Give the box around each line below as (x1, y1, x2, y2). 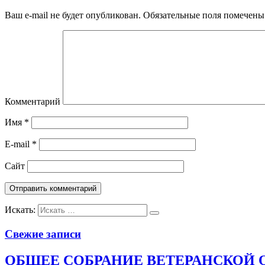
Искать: (5, 205, 35, 215)
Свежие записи (5, 228, 81, 241)
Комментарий (5, 96, 60, 107)
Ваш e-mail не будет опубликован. (5, 10, 141, 21)
